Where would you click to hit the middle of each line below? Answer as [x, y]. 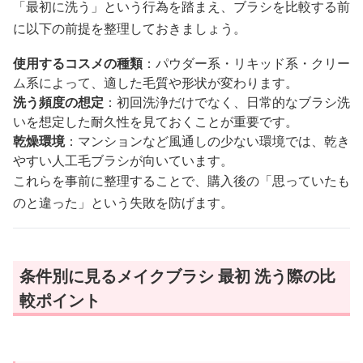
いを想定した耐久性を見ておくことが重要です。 [156, 122]
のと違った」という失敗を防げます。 [123, 203]
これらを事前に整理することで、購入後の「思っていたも [181, 181]
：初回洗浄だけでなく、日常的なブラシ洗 [227, 102]
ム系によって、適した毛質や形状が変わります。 [156, 83]
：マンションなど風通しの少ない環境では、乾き [207, 141]
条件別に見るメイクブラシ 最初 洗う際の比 [177, 276]
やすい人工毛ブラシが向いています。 [123, 161]
